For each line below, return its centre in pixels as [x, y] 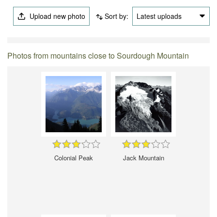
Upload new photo [57, 16]
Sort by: [116, 16]
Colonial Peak [74, 157]
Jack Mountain [143, 157]
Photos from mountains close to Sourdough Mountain [98, 55]
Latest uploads [159, 16]
